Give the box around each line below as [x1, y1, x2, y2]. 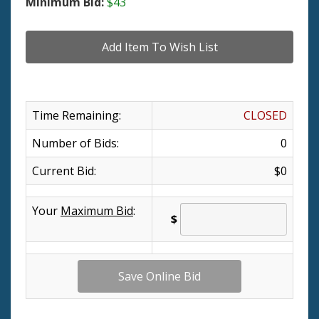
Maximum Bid [61, 202, 133, 219]
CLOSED [244, 107, 287, 123]
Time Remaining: [32, 107, 121, 123]
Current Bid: [32, 162, 96, 179]
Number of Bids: [32, 135, 119, 151]
